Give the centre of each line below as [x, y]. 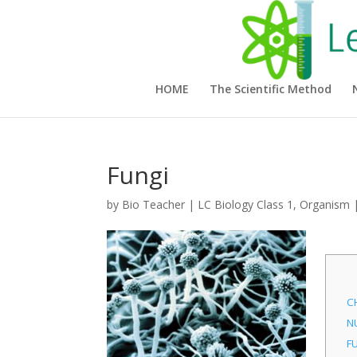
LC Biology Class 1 [246, 204]
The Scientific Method [270, 89]
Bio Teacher [154, 204]
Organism [325, 204]
